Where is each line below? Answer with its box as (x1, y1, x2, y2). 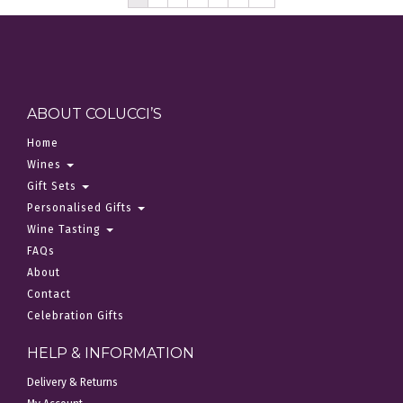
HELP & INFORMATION (27, 345, 194, 363)
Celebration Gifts (27, 309, 124, 323)
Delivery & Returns (27, 376, 118, 390)
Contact (27, 288, 71, 301)
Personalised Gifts (27, 201, 136, 215)
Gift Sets (27, 180, 80, 193)
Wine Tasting (27, 223, 104, 237)
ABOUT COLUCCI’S (27, 105, 162, 123)
